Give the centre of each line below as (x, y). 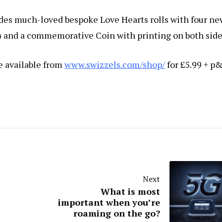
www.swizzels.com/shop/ (115, 64)
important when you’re (109, 202)
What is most (130, 191)
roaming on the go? (117, 213)
